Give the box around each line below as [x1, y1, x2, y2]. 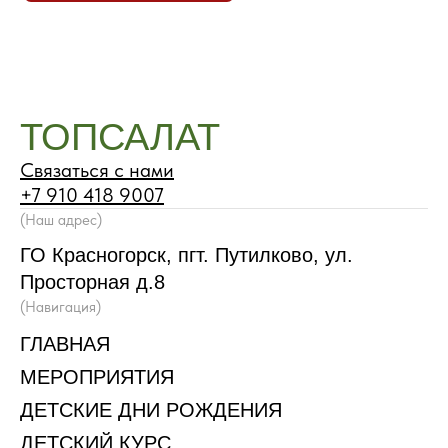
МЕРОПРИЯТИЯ [20, 366, 174, 388]
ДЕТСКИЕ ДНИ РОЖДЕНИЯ [20, 399, 282, 421]
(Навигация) [20, 298, 101, 316]
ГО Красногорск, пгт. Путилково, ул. [20, 244, 353, 266]
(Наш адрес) [20, 211, 102, 229]
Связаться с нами [20, 158, 174, 182]
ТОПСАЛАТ [20, 116, 220, 158]
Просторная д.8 [20, 271, 165, 293]
